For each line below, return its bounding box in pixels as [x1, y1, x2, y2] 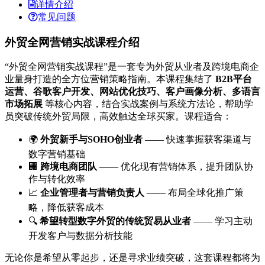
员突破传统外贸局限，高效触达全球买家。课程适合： [5, 111, 232, 122]
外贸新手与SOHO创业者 [40, 134, 143, 145]
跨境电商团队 [40, 161, 97, 172]
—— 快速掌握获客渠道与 [143, 134, 251, 145]
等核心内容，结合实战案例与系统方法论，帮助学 [43, 99, 253, 109]
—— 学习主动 [191, 216, 253, 227]
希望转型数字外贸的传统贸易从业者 [40, 216, 191, 227]
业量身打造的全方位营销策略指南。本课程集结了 [5, 74, 215, 85]
